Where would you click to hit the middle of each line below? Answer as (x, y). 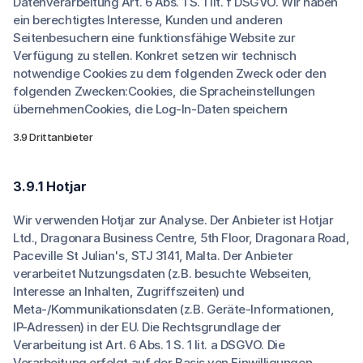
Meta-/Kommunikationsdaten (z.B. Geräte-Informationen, (174, 309)
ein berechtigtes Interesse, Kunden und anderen (148, 20)
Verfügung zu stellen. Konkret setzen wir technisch (155, 56)
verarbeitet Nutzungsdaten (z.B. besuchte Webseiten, (163, 273)
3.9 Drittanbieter (53, 137)
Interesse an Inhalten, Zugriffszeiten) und (129, 291)
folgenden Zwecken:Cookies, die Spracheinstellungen (164, 91)
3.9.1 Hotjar (50, 186)
